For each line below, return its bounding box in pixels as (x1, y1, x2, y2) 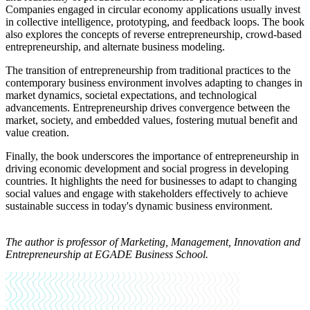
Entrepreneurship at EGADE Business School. (6, 248, 208, 260)
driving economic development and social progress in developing (6, 162, 289, 174)
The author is (6, 235, 66, 248)
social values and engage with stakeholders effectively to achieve (6, 187, 288, 199)
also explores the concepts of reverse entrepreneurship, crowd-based (6, 28, 302, 40)
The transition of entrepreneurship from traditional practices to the (6, 64, 291, 76)
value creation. (6, 126, 69, 138)
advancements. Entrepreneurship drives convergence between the (6, 101, 290, 113)
